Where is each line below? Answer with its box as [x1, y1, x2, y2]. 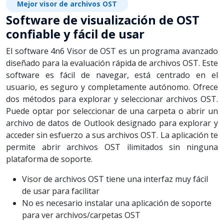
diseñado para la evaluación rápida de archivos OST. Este [6, 57, 218, 68]
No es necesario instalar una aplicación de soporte [22, 197, 211, 208]
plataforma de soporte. [6, 153, 92, 164]
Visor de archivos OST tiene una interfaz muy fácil [22, 173, 208, 184]
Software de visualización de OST [6, 11, 199, 28]
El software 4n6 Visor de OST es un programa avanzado [6, 45, 218, 56]
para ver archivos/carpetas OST [22, 209, 140, 220]
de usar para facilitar [22, 185, 99, 196]
